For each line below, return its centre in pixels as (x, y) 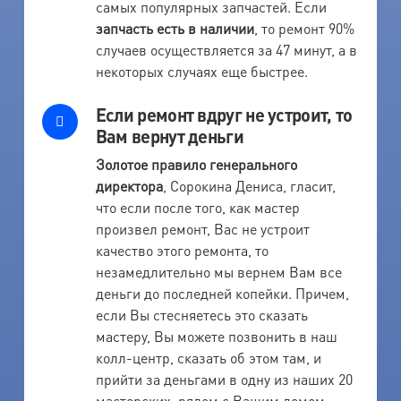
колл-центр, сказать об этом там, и (208, 357)
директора (129, 185)
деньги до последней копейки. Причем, (222, 293)
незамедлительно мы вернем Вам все (218, 271)
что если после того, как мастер (197, 207)
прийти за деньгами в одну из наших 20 (224, 379)
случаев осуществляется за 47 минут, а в (226, 49)
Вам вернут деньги (169, 136)
